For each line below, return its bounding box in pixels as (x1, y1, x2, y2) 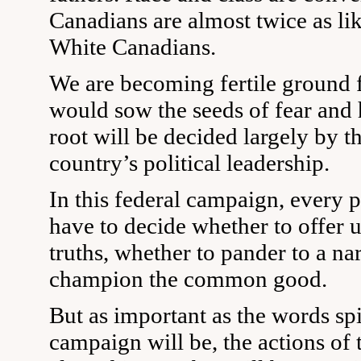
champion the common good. (49, 266, 327, 292)
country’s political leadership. (49, 150, 330, 176)
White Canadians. (49, 34, 216, 60)
